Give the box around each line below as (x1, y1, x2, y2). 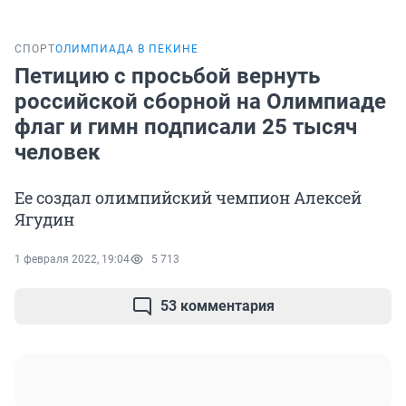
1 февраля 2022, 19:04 (14, 253, 130, 266)
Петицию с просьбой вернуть (14, 63, 320, 90)
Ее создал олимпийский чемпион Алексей (14, 187, 362, 209)
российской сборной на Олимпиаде (14, 89, 386, 115)
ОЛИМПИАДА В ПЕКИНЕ (55, 43, 198, 56)
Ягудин (14, 208, 74, 231)
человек (14, 140, 101, 166)
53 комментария (160, 297, 275, 315)
